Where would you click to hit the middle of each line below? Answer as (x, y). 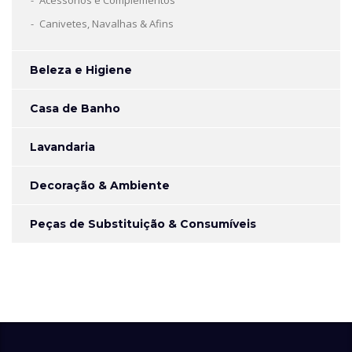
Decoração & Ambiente (100, 186)
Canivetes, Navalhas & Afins (106, 24)
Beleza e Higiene (81, 70)
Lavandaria (62, 147)
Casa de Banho (75, 109)
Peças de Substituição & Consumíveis (143, 224)
